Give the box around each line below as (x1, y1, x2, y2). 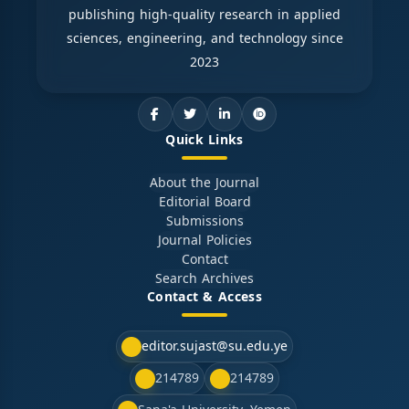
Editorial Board (158, 190, 251, 215)
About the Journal (150, 171, 259, 196)
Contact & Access (147, 285, 262, 310)
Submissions (165, 209, 244, 235)
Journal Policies (157, 228, 252, 254)
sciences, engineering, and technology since (66, 26, 343, 52)
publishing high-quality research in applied (68, 3, 341, 28)
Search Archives (155, 267, 254, 292)
